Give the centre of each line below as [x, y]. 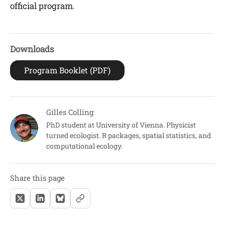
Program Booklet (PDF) [67, 70]
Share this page [37, 178]
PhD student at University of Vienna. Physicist [121, 125]
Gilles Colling [70, 112]
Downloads [32, 49]
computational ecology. [84, 146]
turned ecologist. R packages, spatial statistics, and [129, 136]
